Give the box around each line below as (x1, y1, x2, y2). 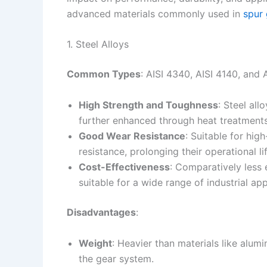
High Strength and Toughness (79, 98, 218, 111)
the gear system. (79, 252, 154, 265)
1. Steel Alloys (67, 38, 129, 51)
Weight (79, 237, 112, 249)
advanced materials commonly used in (67, 7, 243, 20)
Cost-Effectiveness (79, 160, 170, 173)
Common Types (67, 68, 141, 80)
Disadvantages (67, 206, 136, 218)
